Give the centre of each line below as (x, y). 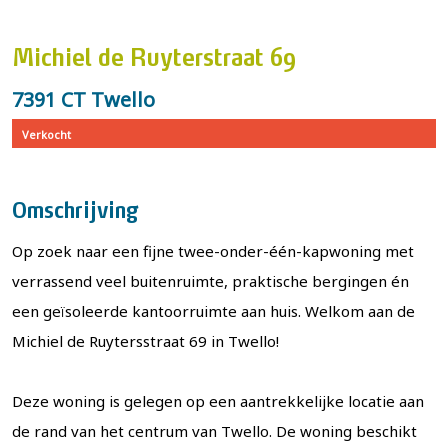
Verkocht (46, 135)
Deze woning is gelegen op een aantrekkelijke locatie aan (218, 401)
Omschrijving (75, 212)
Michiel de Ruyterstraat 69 (154, 60)
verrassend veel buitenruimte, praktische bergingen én (210, 281)
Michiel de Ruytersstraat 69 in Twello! (145, 341)
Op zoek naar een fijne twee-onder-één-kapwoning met (213, 251)
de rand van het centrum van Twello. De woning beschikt (214, 431)
